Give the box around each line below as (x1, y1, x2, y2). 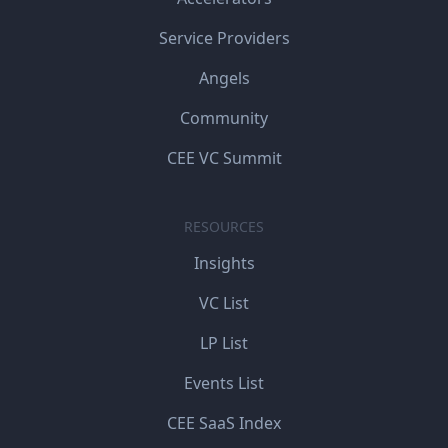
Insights (193, 252, 255, 275)
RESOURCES (184, 217, 264, 237)
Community (180, 107, 268, 130)
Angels (198, 67, 250, 90)
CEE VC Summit (166, 147, 282, 170)
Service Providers (158, 27, 290, 50)
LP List (200, 332, 248, 355)
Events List (184, 372, 264, 395)
